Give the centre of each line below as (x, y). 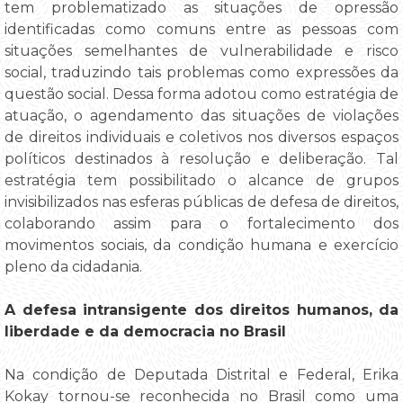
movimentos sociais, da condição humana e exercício (201, 246)
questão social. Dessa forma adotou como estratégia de (201, 94)
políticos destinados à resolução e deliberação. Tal (201, 159)
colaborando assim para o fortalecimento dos (201, 224)
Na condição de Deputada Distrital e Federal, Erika (201, 375)
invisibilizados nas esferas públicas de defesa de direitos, (201, 202)
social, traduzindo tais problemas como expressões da (201, 73)
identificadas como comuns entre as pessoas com (201, 30)
